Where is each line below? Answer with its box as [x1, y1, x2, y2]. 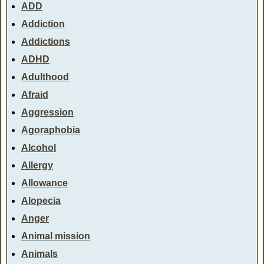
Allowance [21, 177, 68, 188]
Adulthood [21, 71, 69, 82]
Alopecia [21, 195, 61, 206]
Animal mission [21, 230, 90, 241]
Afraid [21, 89, 48, 100]
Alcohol [21, 142, 56, 153]
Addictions [21, 36, 70, 47]
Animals [21, 248, 58, 259]
